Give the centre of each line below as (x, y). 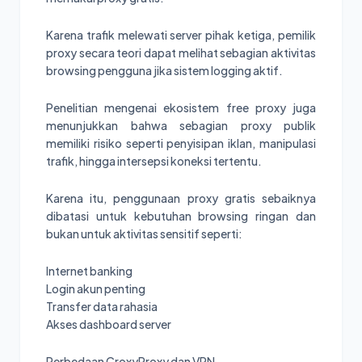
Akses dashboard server (109, 324)
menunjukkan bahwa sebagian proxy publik (181, 125)
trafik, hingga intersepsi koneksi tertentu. (154, 160)
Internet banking (89, 270)
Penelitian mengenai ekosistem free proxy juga (181, 107)
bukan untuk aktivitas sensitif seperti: (144, 233)
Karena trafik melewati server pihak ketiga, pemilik (181, 34)
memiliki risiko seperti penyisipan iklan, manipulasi (181, 143)
